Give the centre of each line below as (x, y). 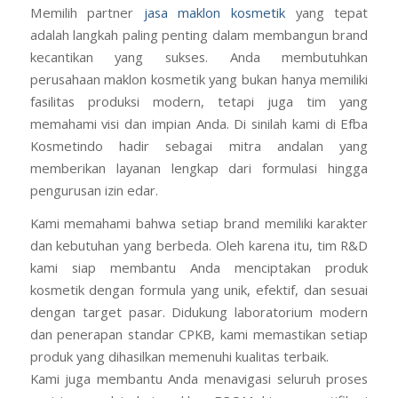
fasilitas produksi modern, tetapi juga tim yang (199, 101)
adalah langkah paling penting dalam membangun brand (199, 34)
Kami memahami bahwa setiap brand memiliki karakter (199, 223)
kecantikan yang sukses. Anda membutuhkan (199, 56)
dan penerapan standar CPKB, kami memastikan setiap (199, 334)
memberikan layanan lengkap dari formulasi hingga (199, 167)
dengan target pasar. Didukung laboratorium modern (199, 312)
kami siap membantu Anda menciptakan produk (199, 268)
